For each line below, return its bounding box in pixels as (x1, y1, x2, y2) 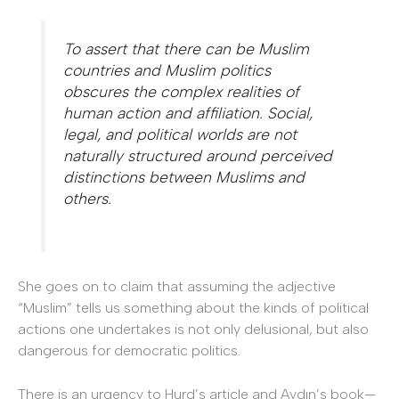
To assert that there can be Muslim (63, 38, 310, 58)
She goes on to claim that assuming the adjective (18, 277, 336, 295)
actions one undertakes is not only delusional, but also (18, 320, 369, 338)
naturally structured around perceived (63, 145, 333, 165)
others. (63, 188, 112, 208)
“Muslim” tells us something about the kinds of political (18, 298, 369, 316)
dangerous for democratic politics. (18, 341, 240, 359)
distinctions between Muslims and (63, 167, 305, 186)
